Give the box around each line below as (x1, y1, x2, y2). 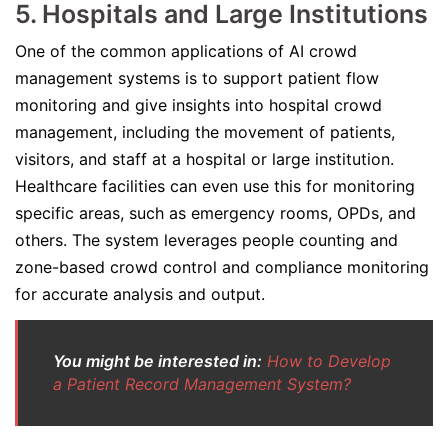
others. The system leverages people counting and (15, 230, 398, 250)
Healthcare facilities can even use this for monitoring (15, 176, 415, 196)
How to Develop (267, 351, 391, 371)
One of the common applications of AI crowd (15, 41, 357, 61)
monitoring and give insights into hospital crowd (15, 95, 382, 115)
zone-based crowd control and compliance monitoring (15, 257, 429, 277)
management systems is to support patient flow (15, 68, 379, 88)
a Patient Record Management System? (53, 374, 351, 394)
